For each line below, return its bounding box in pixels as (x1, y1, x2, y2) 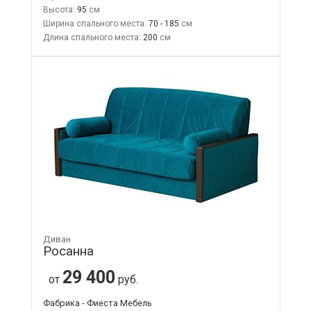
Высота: (42, 4, 75, 15)
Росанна (42, 242, 94, 259)
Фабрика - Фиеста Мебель (42, 297, 152, 308)
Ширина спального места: (42, 18, 146, 28)
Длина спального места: (42, 32, 141, 42)
